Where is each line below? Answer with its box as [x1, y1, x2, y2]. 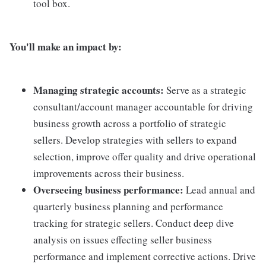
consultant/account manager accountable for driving [33, 99, 253, 113]
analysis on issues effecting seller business [33, 232, 212, 246]
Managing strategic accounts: [33, 82, 166, 97]
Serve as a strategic [166, 83, 246, 97]
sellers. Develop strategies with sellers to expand [33, 132, 237, 147]
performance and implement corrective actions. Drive [33, 249, 256, 263]
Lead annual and [183, 182, 255, 197]
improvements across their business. [33, 166, 184, 180]
